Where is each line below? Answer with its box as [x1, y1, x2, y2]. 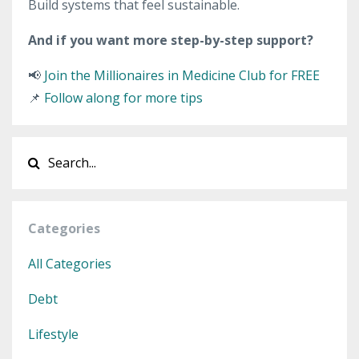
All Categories [28, 255, 111, 273]
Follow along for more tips [44, 89, 203, 107]
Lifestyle [28, 325, 79, 344]
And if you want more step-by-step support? [28, 31, 313, 50]
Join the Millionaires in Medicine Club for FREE [44, 67, 320, 85]
